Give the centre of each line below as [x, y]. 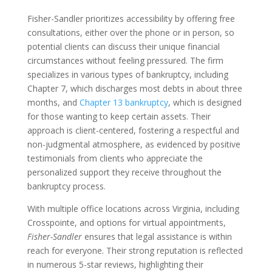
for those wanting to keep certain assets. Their [119, 116]
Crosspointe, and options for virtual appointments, [126, 223]
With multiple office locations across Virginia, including [133, 209]
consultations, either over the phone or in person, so [131, 32]
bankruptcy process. [66, 186]
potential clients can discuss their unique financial [123, 46]
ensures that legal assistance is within [158, 236]
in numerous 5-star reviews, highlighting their [115, 264]
